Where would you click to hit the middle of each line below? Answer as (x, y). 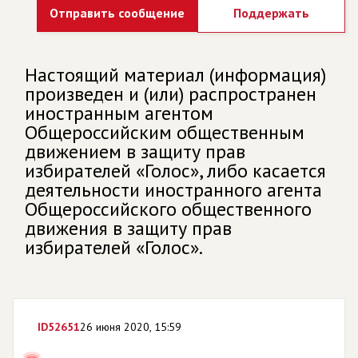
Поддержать (271, 12)
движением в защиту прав (135, 151)
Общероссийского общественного (168, 209)
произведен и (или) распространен (171, 93)
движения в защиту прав (128, 228)
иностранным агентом (119, 113)
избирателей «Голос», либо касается (175, 170)
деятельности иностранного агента (173, 189)
